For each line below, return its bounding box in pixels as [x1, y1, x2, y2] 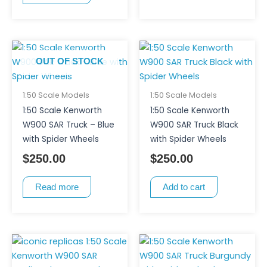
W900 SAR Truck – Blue [22, 119, 114, 131]
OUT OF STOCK [36, 57, 104, 67]
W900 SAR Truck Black [150, 119, 238, 131]
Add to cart [162, 182, 205, 193]
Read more [35, 182, 79, 193]
